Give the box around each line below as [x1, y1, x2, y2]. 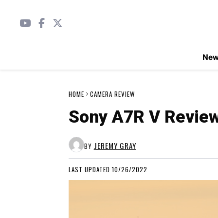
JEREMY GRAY [93, 140, 136, 151]
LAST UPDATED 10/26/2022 [68, 164, 147, 174]
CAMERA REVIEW [90, 89, 135, 99]
